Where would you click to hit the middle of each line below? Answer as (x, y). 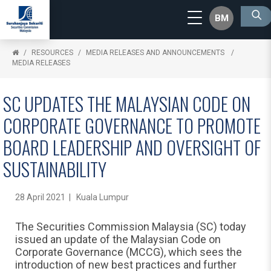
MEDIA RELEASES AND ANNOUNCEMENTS (156, 53)
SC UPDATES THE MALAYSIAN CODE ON (127, 104)
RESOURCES (52, 53)
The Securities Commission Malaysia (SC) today (131, 227)
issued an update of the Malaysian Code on (118, 239)
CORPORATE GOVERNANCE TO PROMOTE (132, 126)
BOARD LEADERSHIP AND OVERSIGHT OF (132, 147)
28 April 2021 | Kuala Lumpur (72, 197)
